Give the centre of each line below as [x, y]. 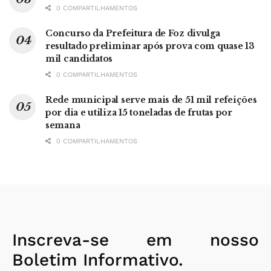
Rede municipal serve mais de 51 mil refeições [151, 100]
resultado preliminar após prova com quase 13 [150, 46]
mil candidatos [79, 59]
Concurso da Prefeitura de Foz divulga [133, 34]
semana [63, 126]
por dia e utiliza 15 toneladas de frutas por [139, 113]
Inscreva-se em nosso [135, 240]
